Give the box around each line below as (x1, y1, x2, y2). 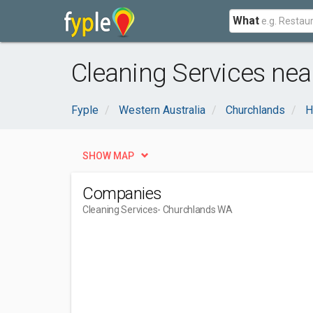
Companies (82, 184, 162, 203)
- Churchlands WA (157, 204, 233, 215)
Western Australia (119, 103, 205, 117)
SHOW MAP (82, 150, 134, 161)
